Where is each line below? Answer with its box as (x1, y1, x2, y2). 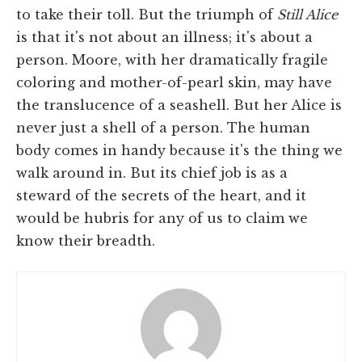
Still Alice (277, 6, 338, 23)
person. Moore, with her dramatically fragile (16, 51, 328, 68)
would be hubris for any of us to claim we (16, 209, 308, 226)
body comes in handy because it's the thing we (16, 141, 343, 158)
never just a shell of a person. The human (16, 119, 310, 136)
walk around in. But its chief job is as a (16, 164, 288, 181)
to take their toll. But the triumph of (16, 6, 277, 23)
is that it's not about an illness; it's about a (16, 28, 313, 45)
